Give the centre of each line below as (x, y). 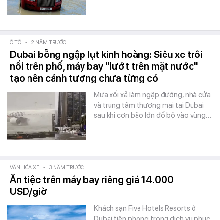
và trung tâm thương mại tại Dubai (149, 105)
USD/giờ (28, 192)
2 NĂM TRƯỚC (49, 42)
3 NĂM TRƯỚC (67, 168)
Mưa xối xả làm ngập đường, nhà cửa (152, 95)
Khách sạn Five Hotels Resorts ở (145, 208)
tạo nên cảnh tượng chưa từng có (84, 78)
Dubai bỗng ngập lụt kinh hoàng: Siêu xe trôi (106, 55)
